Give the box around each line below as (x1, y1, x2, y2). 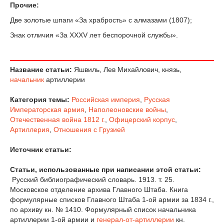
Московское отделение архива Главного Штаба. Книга (10, 185, 188, 194)
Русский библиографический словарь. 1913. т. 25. (10, 175, 174, 184)
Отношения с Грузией (53, 125, 125, 134)
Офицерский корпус (109, 115, 175, 124)
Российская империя (71, 95, 140, 104)
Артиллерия (10, 125, 49, 134)
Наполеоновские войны (88, 105, 166, 114)
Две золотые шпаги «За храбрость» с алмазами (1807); (10, 16, 192, 24)
